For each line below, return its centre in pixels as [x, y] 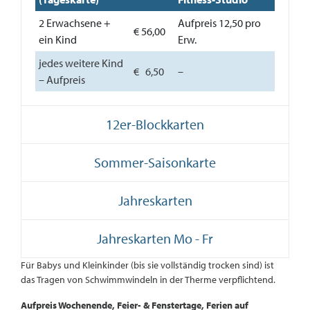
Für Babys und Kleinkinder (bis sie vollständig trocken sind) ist [147, 265]
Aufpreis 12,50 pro [219, 23]
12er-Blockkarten [155, 124]
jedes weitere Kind [81, 63]
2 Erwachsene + [75, 23]
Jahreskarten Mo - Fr [155, 238]
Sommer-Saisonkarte [155, 162]
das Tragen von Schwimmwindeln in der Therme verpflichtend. [148, 280]
